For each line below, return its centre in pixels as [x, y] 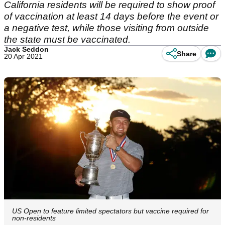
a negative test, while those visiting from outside [106, 28]
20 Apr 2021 [23, 56]
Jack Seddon [26, 49]
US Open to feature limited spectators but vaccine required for [110, 211]
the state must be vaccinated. [67, 39]
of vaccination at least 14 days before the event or [111, 16]
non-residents [34, 218]
